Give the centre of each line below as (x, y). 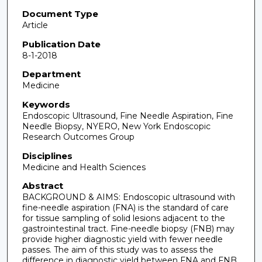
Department (51, 74)
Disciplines (47, 156)
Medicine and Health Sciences (84, 167)
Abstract (42, 186)
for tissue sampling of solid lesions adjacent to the (123, 218)
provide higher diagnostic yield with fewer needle (122, 239)
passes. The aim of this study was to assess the (118, 250)
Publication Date (61, 44)
